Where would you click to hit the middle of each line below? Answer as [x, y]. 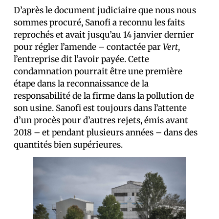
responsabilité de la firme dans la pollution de [104, 96]
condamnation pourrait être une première [98, 71]
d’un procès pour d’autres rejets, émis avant [101, 120]
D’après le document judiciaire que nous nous [105, 10]
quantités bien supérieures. [68, 145]
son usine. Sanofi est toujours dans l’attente [100, 108]
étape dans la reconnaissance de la [81, 84]
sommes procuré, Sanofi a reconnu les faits [99, 22]
